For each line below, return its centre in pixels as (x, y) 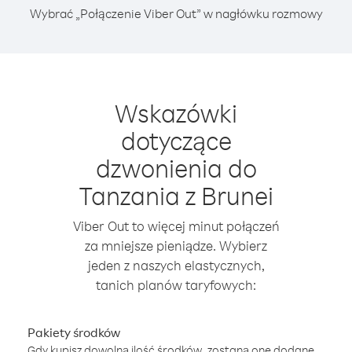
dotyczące (176, 140)
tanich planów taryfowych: (176, 285)
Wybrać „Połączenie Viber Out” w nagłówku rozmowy (176, 13)
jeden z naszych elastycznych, (176, 265)
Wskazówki (176, 113)
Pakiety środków (74, 332)
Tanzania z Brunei (176, 195)
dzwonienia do (176, 168)
